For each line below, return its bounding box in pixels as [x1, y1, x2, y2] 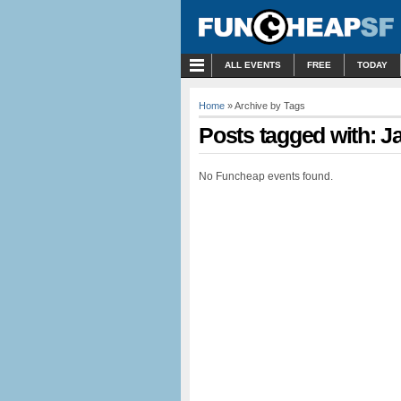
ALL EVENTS [225, 60, 281, 70]
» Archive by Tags [225, 100, 305, 111]
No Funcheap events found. [199, 170, 333, 183]
